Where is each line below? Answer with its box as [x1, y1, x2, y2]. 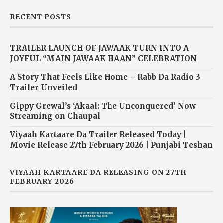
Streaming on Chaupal [10, 111, 100, 121]
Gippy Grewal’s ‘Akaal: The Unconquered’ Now [10, 101, 196, 111]
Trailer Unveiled [10, 82, 77, 92]
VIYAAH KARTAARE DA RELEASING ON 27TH [10, 167, 187, 177]
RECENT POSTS [10, 12, 71, 21]
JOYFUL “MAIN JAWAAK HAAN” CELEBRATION [10, 53, 197, 63]
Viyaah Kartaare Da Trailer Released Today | [10, 129, 186, 139]
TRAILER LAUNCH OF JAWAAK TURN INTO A [10, 43, 189, 53]
